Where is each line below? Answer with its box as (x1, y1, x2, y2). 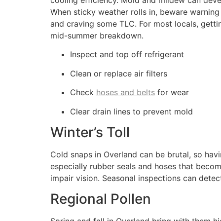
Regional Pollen (50, 190, 151, 208)
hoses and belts (96, 87, 155, 98)
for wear (155, 87, 189, 98)
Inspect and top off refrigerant (70, 49, 184, 60)
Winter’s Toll (50, 124, 130, 141)
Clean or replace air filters (70, 68, 167, 78)
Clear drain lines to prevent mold (70, 106, 193, 116)
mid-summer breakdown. (50, 31, 144, 41)
